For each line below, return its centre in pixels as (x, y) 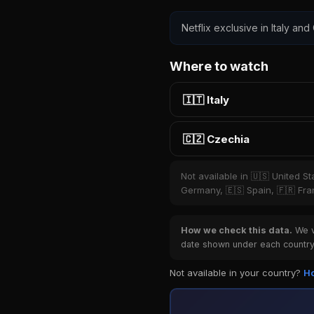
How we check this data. (237, 230)
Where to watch (219, 66)
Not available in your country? (237, 273)
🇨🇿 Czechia (216, 139)
